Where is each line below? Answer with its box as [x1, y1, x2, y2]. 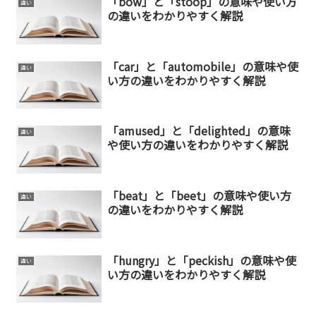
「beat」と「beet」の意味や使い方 [107, 186, 291, 204]
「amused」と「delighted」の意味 [107, 122, 291, 140]
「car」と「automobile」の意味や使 [107, 57, 298, 75]
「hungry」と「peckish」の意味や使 [107, 251, 296, 269]
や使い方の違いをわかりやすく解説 [107, 136, 288, 154]
